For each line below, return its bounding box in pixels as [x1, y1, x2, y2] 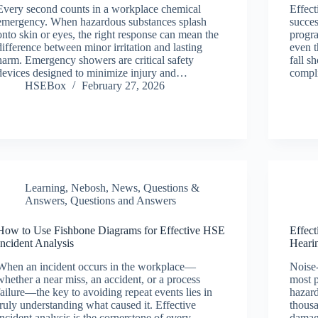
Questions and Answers [70, 194, 177, 207]
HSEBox [25, 79, 67, 92]
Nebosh [71, 182, 106, 194]
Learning [25, 182, 66, 194]
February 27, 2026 [82, 79, 165, 92]
